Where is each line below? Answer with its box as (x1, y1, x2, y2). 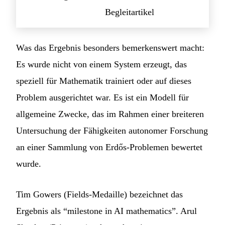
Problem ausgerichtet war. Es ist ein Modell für (16, 92, 189, 103)
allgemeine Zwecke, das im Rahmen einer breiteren (16, 109, 204, 120)
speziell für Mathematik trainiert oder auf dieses (16, 76, 191, 86)
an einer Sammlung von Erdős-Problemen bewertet (16, 142, 202, 153)
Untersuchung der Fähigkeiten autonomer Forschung (16, 126, 208, 136)
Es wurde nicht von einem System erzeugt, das (16, 59, 187, 70)
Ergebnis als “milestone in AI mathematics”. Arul (16, 206, 197, 216)
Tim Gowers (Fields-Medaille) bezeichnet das (16, 189, 183, 200)
